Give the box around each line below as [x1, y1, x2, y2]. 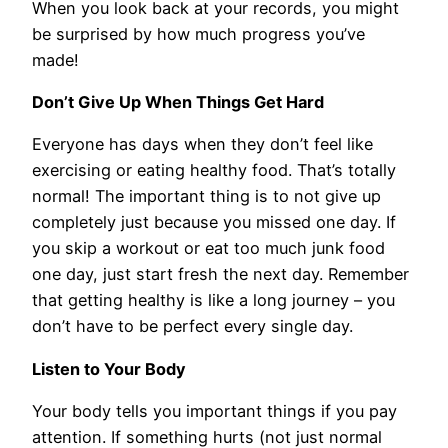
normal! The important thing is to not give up [32, 186, 381, 207]
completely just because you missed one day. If [32, 212, 396, 233]
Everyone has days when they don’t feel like [32, 134, 373, 155]
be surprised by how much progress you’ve [32, 23, 365, 44]
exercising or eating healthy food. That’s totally [32, 160, 396, 181]
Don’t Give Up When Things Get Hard [32, 92, 324, 113]
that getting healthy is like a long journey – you [32, 290, 395, 311]
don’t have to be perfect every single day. [32, 316, 353, 337]
